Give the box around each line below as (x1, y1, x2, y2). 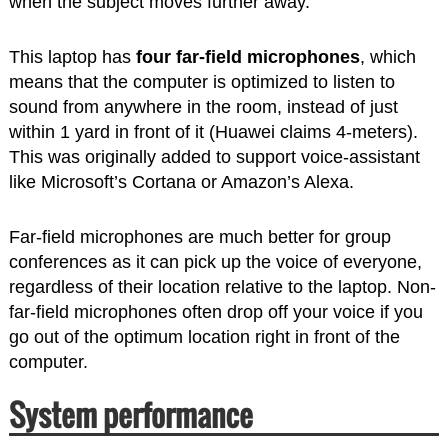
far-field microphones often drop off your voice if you (8, 301, 423, 322)
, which (359, 46, 416, 67)
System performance (8, 391, 253, 437)
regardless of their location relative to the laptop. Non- (8, 276, 436, 297)
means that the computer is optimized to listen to (8, 71, 395, 92)
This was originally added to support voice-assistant (8, 146, 420, 167)
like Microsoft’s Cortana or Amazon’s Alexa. (8, 171, 354, 192)
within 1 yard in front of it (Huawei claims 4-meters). (8, 121, 418, 142)
